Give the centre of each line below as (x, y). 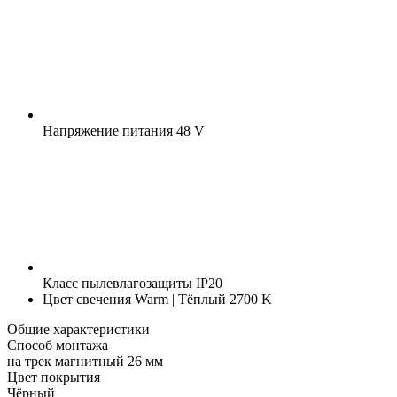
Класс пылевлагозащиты (117, 283)
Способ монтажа (58, 345)
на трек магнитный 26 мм (85, 361)
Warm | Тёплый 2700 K (202, 299)
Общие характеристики (78, 329)
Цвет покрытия (54, 377)
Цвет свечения (87, 299)
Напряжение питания (108, 130)
